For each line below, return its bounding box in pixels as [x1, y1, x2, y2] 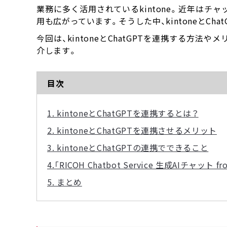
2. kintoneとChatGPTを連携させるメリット [47, 124, 217, 136]
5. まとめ [47, 176, 82, 188]
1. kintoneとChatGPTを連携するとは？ [47, 107, 199, 119]
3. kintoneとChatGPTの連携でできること [47, 141, 209, 154]
